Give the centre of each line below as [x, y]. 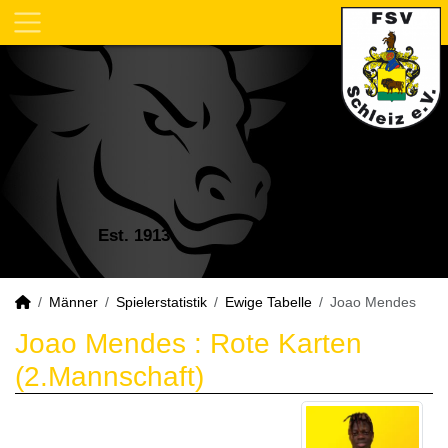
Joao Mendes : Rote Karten [188, 343]
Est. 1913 [129, 235]
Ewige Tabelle [268, 302]
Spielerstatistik [161, 302]
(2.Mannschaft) [109, 376]
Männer [73, 302]
